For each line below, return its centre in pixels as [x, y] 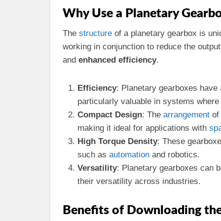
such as [93, 155]
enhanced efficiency [117, 60]
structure [95, 33]
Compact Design [110, 115]
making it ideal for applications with [143, 128]
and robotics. [175, 155]
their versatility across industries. [139, 181]
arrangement [186, 115]
